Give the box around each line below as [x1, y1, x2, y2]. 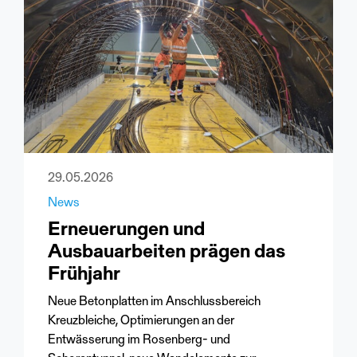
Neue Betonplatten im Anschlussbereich [48, 295, 261, 308]
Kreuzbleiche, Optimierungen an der [48, 314, 234, 328]
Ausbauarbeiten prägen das [48, 242, 285, 262]
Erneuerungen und [48, 220, 205, 240]
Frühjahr [48, 265, 120, 284]
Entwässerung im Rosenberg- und [48, 333, 230, 347]
